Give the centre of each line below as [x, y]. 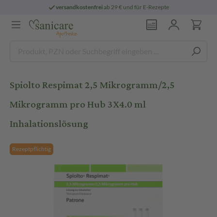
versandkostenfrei [79, 7]
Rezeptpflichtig [31, 149]
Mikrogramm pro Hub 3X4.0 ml [78, 104]
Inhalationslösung [49, 124]
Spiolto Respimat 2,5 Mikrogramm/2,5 [92, 85]
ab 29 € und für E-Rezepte [136, 7]
